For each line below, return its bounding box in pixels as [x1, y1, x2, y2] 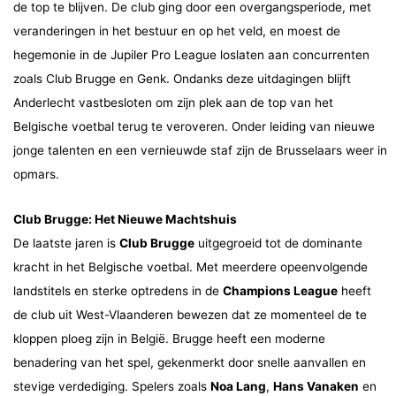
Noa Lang [210, 378, 266, 393]
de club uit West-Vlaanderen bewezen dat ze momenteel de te [13, 307, 367, 322]
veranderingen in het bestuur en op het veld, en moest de [13, 23, 340, 38]
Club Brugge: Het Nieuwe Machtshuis [13, 211, 237, 226]
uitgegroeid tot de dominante [194, 235, 362, 250]
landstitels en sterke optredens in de [13, 283, 223, 298]
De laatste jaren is [13, 235, 119, 250]
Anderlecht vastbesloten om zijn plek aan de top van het [13, 95, 333, 110]
